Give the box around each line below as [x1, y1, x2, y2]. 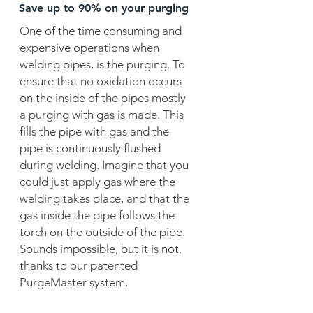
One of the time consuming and [20, 24, 182, 38]
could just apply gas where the [20, 175, 175, 189]
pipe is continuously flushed [20, 141, 161, 155]
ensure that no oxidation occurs [20, 74, 182, 88]
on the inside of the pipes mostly [20, 91, 186, 105]
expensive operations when [20, 41, 159, 54]
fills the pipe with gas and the [20, 124, 169, 138]
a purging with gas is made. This [20, 108, 184, 122]
